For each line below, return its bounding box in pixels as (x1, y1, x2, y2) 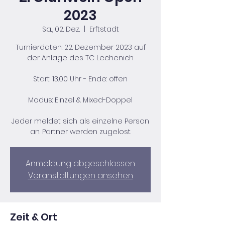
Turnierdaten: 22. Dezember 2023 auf (15, 42, 146, 52)
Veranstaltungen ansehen (28, 170, 133, 181)
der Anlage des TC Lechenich (27, 53, 134, 63)
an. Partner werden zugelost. (30, 127, 131, 137)
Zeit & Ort (10, 210, 57, 224)
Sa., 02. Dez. (42, 24, 80, 34)
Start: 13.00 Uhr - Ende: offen (33, 74, 128, 84)
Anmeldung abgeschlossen (26, 158, 135, 169)
